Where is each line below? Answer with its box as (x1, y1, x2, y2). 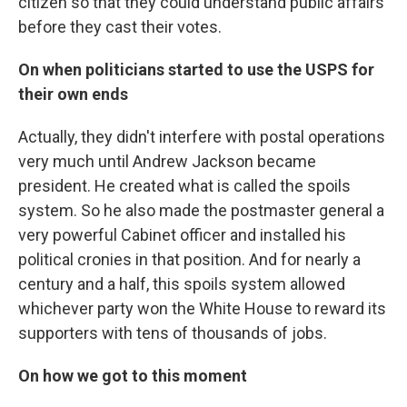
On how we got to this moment (18, 366, 247, 386)
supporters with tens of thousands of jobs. (18, 323, 327, 343)
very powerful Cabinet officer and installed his (18, 225, 346, 245)
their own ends (18, 84, 128, 104)
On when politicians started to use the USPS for (18, 60, 374, 80)
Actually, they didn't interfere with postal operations (18, 127, 385, 147)
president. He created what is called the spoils (18, 176, 351, 196)
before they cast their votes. (18, 17, 222, 37)
